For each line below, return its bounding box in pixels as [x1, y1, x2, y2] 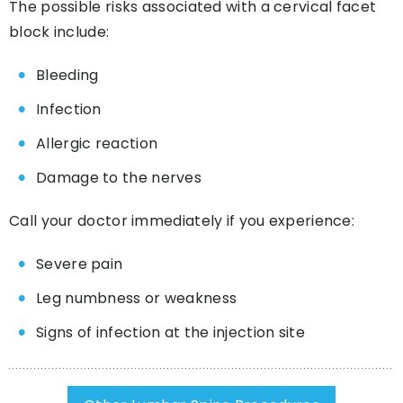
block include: [9, 21, 110, 42]
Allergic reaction [36, 132, 158, 154]
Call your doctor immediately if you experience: [9, 210, 355, 231]
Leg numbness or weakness [36, 287, 237, 309]
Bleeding [36, 64, 99, 85]
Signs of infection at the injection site [36, 321, 305, 343]
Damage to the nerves [36, 166, 201, 188]
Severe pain [36, 253, 123, 274]
